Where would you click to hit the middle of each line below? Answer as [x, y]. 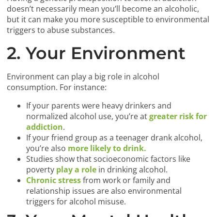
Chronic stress [54, 180]
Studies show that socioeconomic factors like [108, 159]
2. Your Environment [96, 53]
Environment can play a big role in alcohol [83, 77]
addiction [45, 127]
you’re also [47, 148]
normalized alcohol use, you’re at [88, 116]
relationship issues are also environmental [104, 191]
